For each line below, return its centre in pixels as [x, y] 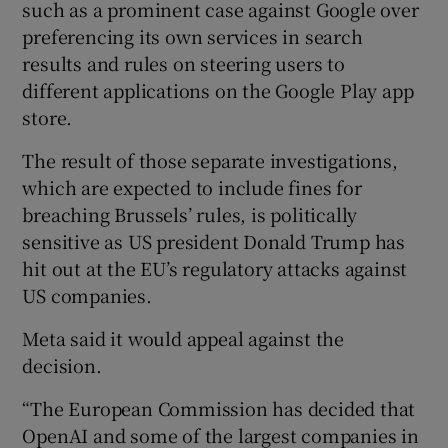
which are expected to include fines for [192, 186]
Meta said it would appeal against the [183, 337]
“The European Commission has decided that [219, 407]
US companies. [87, 294]
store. [47, 116]
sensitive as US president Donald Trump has [214, 240]
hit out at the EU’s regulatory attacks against [215, 267]
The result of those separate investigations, [210, 159]
